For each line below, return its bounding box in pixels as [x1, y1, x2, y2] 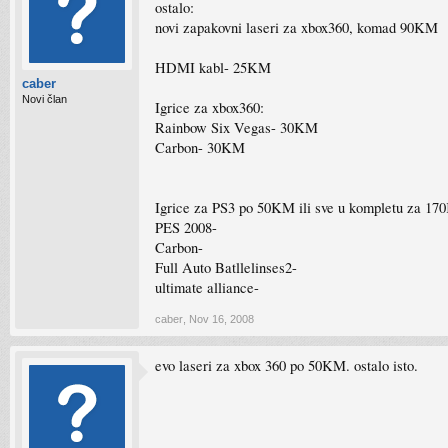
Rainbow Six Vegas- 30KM [155, 118, 318, 137]
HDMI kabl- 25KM [155, 58, 271, 77]
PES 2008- [155, 218, 217, 237]
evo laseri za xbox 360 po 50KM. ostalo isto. [155, 356, 418, 375]
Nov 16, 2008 [189, 313, 254, 325]
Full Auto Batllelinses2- [155, 258, 297, 277]
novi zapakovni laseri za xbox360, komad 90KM [155, 18, 438, 37]
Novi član [22, 93, 67, 105]
